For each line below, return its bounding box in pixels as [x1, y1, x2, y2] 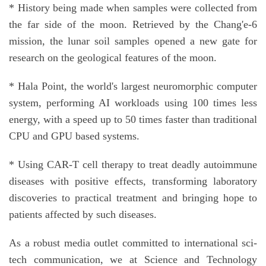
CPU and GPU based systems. [9, 130, 140, 142]
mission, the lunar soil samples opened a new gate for [9, 35, 257, 47]
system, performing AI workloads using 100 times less [9, 97, 257, 109]
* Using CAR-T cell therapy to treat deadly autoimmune [9, 159, 257, 171]
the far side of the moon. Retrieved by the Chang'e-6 [9, 18, 257, 31]
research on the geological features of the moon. [9, 52, 217, 64]
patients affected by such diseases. [9, 208, 157, 221]
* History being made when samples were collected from [9, 2, 257, 14]
